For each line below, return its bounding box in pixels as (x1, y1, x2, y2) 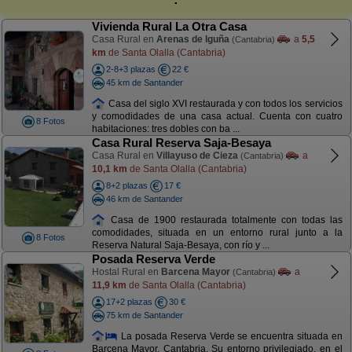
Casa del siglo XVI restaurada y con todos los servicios (105, 97, 343, 109)
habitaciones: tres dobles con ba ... (91, 123, 240, 135)
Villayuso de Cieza (156, 150, 238, 161)
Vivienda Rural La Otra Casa (91, 20, 247, 33)
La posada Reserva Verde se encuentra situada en (118, 330, 343, 342)
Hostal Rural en (91, 266, 161, 277)
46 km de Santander (105, 193, 183, 203)
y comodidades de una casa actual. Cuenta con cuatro (91, 111, 343, 123)
